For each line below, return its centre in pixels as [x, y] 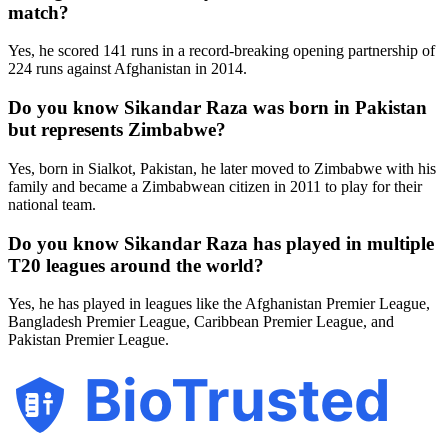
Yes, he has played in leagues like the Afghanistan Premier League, [219, 304]
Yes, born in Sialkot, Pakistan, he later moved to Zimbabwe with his [222, 168]
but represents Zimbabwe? [117, 130]
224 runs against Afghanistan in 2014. [127, 69]
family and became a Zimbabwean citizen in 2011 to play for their [215, 186]
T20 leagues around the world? [136, 265]
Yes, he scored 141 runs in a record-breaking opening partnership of [221, 51]
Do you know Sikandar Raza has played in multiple [221, 243]
